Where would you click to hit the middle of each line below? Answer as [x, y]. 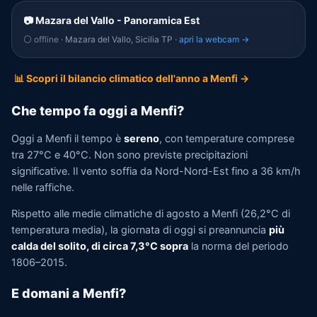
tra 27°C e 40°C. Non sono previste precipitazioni [129, 155]
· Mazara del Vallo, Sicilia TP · [119, 39]
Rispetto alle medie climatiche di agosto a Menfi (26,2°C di [151, 214]
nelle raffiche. [43, 187]
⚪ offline [41, 39]
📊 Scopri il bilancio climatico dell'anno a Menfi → [132, 78]
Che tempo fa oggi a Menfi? [98, 111]
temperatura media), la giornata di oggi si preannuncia [140, 230]
